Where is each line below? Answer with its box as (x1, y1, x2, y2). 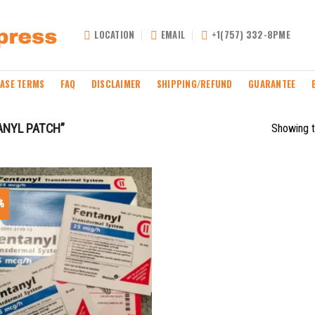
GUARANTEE (248, 77, 296, 91)
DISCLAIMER (91, 77, 141, 91)
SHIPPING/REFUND (156, 77, 233, 91)
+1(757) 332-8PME (211, 28, 290, 41)
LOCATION (94, 28, 135, 41)
